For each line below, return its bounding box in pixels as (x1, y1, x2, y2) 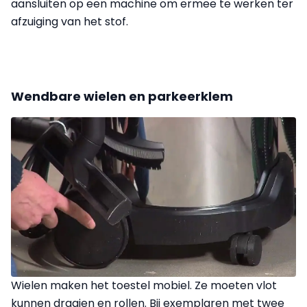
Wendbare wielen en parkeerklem (11, 87, 233, 105)
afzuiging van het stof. (11, 13, 128, 29)
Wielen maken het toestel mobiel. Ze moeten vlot (11, 277, 277, 293)
